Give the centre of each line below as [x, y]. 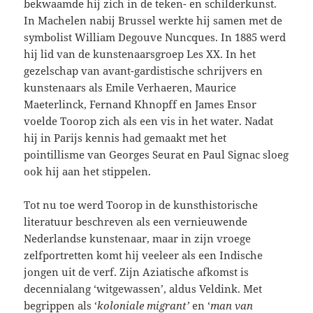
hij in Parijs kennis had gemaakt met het [125, 138]
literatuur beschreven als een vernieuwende [136, 222]
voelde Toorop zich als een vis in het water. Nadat [149, 121]
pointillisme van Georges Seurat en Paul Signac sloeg [156, 155]
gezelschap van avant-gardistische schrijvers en [144, 71]
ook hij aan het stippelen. [90, 172]
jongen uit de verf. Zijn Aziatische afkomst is [137, 272]
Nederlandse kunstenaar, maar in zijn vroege [138, 239]
